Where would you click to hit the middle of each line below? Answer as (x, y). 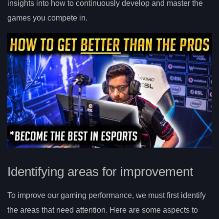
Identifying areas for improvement (100, 171)
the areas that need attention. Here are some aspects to (103, 210)
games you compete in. (47, 18)
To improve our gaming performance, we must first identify (107, 195)
